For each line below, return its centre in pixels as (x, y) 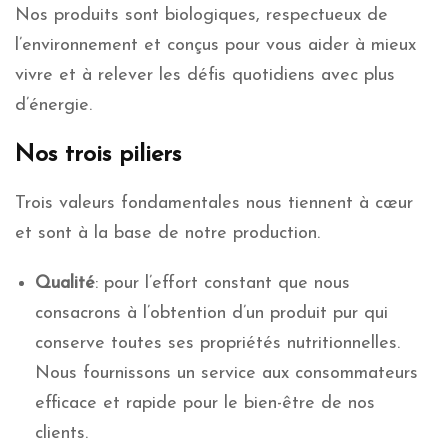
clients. (61, 433)
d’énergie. (53, 105)
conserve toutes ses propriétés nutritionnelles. (217, 343)
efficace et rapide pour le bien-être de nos (205, 403)
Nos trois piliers (98, 154)
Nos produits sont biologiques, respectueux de (201, 15)
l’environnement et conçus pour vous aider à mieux (215, 45)
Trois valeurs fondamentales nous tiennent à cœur (214, 203)
